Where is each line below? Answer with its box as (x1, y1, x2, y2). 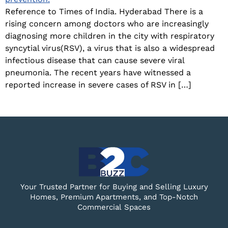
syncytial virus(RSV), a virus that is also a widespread (5, 43, 215, 53)
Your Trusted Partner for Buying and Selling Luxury (20, 182, 208, 192)
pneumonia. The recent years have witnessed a (5, 68, 191, 78)
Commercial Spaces (77, 203, 151, 212)
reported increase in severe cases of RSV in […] (5, 80, 191, 90)
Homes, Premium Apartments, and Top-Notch (30, 192, 198, 202)
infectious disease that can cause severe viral (5, 55, 184, 66)
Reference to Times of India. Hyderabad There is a (5, 7, 203, 17)
